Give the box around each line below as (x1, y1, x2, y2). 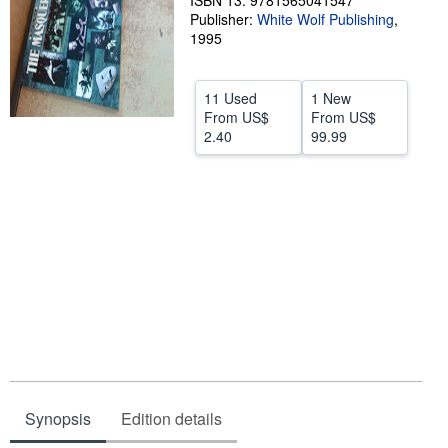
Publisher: (190, 9, 257, 29)
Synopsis (25, 407, 91, 430)
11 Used (204, 88, 257, 108)
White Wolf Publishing (257, 9, 394, 29)
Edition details (121, 407, 222, 430)
